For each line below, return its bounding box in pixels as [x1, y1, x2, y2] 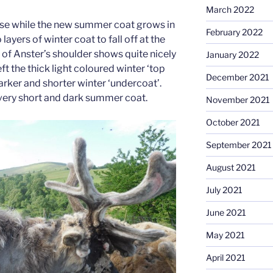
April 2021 [205, 252, 246, 263]
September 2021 [205, 140, 272, 151]
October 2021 [205, 117, 260, 128]
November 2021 [205, 94, 270, 105]
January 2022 [205, 49, 259, 60]
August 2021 [205, 162, 256, 173]
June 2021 [205, 207, 246, 218]
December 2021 [205, 72, 269, 83]
